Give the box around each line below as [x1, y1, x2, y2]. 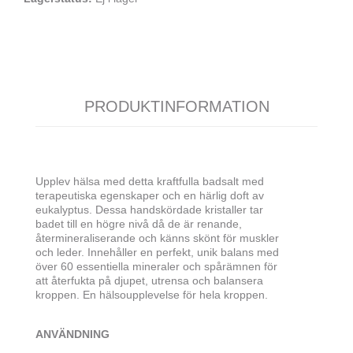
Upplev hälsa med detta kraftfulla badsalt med [35, 175, 264, 188]
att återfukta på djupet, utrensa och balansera [35, 274, 263, 288]
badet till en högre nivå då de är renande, [35, 217, 242, 231]
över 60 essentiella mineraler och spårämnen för [35, 260, 277, 273]
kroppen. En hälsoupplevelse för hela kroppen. [35, 288, 268, 302]
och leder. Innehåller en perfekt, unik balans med [35, 246, 279, 259]
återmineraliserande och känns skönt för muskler [35, 232, 279, 245]
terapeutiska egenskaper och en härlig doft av [35, 189, 264, 203]
